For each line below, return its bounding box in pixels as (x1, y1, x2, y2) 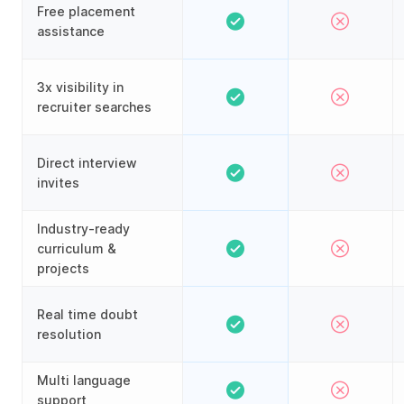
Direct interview (37, 154, 137, 170)
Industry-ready (37, 220, 130, 236)
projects (37, 260, 89, 276)
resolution (37, 326, 101, 342)
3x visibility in (37, 78, 124, 95)
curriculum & (37, 240, 116, 256)
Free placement (37, 3, 135, 19)
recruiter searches (37, 98, 151, 115)
